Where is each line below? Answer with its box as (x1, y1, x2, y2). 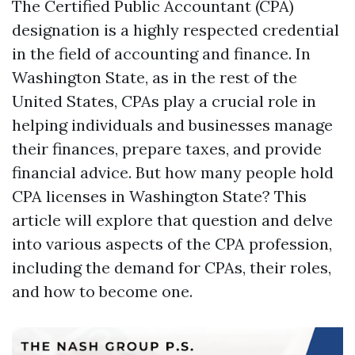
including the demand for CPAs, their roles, (12, 258, 331, 277)
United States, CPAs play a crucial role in (12, 91, 316, 111)
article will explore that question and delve (12, 210, 333, 230)
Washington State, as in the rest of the (12, 67, 297, 87)
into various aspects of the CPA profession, (12, 234, 332, 254)
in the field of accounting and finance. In (12, 44, 311, 63)
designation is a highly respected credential (12, 20, 339, 40)
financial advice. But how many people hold (12, 162, 334, 182)
